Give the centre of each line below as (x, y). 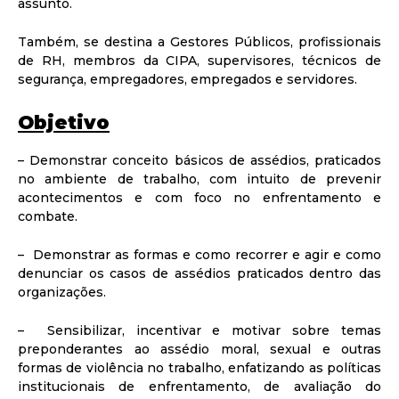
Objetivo (64, 122)
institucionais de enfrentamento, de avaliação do (199, 387)
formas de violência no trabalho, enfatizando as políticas (199, 368)
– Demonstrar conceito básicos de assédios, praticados (199, 161)
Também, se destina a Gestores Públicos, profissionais (199, 41)
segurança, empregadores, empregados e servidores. (187, 79)
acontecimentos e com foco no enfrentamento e (199, 198)
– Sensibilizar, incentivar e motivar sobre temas (199, 331)
